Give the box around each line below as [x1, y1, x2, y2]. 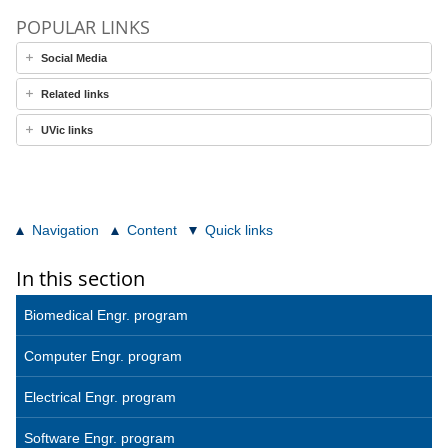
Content [127, 222, 177, 238]
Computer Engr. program [24, 348, 182, 364]
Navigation [32, 222, 99, 238]
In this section [16, 265, 145, 292]
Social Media [41, 52, 107, 64]
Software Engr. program [24, 430, 175, 446]
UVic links [41, 124, 93, 136]
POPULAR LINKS [16, 15, 150, 39]
